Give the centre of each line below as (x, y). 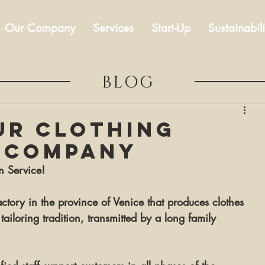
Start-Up (171, 28)
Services (113, 28)
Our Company (40, 28)
